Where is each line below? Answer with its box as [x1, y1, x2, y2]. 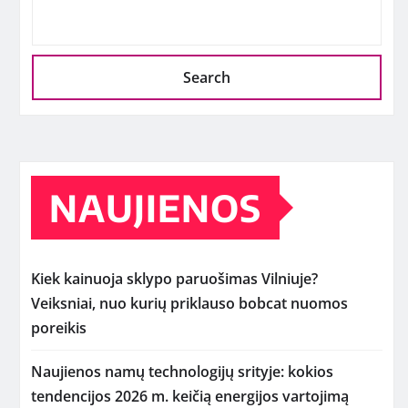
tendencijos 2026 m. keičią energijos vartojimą [31, 386, 349, 406]
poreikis [31, 318, 87, 338]
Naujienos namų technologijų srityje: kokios [31, 362, 333, 382]
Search [183, 67, 230, 87]
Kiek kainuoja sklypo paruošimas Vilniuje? [31, 269, 318, 289]
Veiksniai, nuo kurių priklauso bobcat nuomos [31, 293, 348, 313]
